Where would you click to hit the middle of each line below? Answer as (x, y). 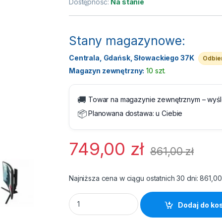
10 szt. (156, 71)
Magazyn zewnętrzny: (107, 71)
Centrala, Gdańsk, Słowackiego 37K (132, 58)
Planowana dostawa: (122, 113)
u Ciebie (169, 113)
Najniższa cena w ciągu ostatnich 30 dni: (135, 178)
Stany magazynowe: (127, 41)
